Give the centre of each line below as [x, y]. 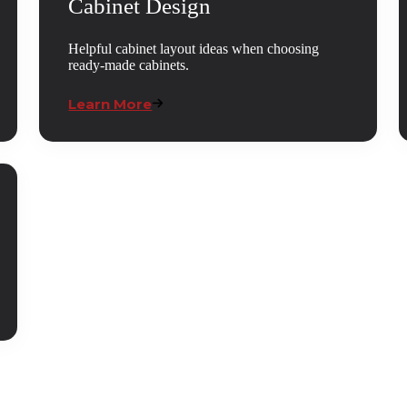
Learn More [110, 104]
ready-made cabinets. [129, 65]
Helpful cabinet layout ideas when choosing [194, 49]
